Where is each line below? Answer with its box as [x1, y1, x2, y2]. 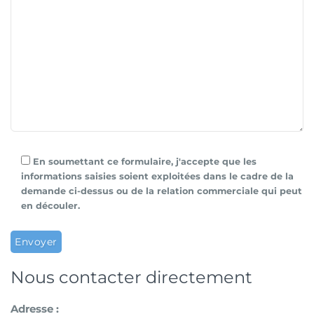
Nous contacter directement [11, 267, 252, 287]
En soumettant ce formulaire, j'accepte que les [33, 156, 257, 167]
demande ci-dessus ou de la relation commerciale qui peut [21, 186, 302, 196]
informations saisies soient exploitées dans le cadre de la [21, 171, 294, 182]
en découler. [21, 200, 80, 211]
